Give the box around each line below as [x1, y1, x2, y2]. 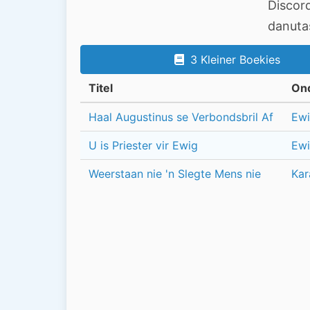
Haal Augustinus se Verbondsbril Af [89, 110, 273, 125]
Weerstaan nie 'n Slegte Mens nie [89, 167, 261, 181]
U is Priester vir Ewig [89, 138, 198, 153]
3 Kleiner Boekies [190, 53, 280, 67]
